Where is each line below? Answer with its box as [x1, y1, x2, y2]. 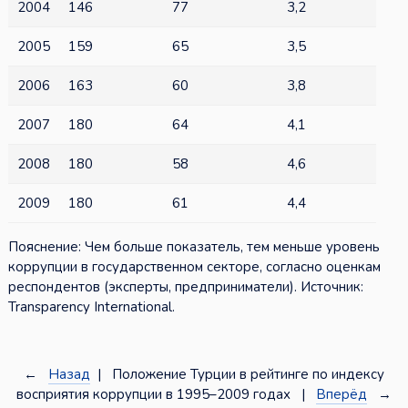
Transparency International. [7, 298, 175, 317]
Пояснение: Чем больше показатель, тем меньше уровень [7, 238, 380, 257]
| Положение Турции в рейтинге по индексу [90, 365, 385, 384]
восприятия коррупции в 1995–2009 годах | [16, 385, 317, 404]
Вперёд [316, 385, 368, 404]
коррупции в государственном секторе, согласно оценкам [7, 258, 381, 277]
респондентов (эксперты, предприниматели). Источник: [7, 278, 363, 297]
